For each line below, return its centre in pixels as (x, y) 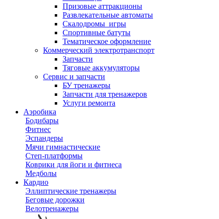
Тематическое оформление (107, 41)
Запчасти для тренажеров (105, 94)
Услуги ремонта (89, 103)
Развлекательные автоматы (108, 15)
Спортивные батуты (97, 33)
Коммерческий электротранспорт (99, 50)
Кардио (36, 182)
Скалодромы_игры (94, 24)
